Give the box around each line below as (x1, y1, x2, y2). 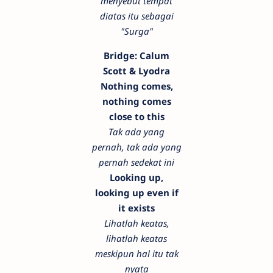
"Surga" (120, 24, 153, 37)
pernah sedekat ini (99, 155, 174, 168)
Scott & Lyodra (103, 64, 170, 77)
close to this (108, 110, 165, 122)
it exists (118, 201, 155, 214)
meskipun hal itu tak (94, 247, 179, 260)
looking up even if (94, 186, 179, 199)
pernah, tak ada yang (91, 140, 182, 153)
